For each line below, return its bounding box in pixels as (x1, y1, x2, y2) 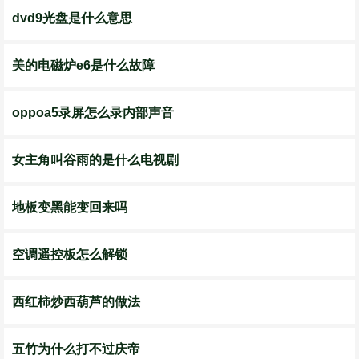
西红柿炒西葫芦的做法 (12, 295, 140, 309)
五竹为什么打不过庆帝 (12, 342, 140, 356)
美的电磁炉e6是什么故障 (12, 58, 155, 72)
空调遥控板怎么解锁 (12, 248, 127, 261)
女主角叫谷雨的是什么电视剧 (12, 153, 179, 167)
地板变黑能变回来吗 (12, 200, 127, 214)
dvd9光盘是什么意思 (12, 11, 132, 25)
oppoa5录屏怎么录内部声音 (12, 106, 174, 119)
